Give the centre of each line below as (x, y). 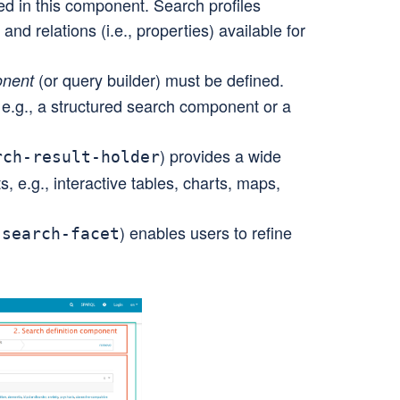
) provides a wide (221, 155)
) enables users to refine (206, 232)
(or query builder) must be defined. (159, 79)
